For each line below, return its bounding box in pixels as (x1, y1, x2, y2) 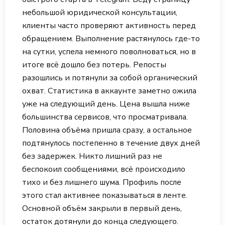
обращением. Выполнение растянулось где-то (22, 33, 200, 45)
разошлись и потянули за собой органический (22, 72, 197, 84)
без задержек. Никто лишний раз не (22, 151, 162, 162)
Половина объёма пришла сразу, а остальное (22, 125, 192, 136)
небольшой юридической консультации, (22, 7, 177, 19)
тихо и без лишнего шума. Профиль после (22, 177, 181, 188)
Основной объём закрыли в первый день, (22, 203, 182, 214)
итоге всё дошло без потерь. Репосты (22, 59, 166, 71)
